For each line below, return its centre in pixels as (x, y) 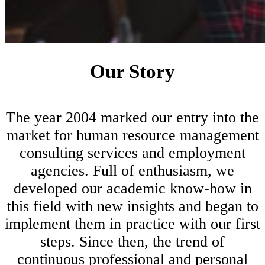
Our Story (132, 71)
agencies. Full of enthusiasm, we (132, 171)
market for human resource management (132, 135)
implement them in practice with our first (132, 224)
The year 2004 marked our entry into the (132, 118)
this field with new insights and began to (132, 206)
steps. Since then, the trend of (132, 242)
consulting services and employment (132, 153)
